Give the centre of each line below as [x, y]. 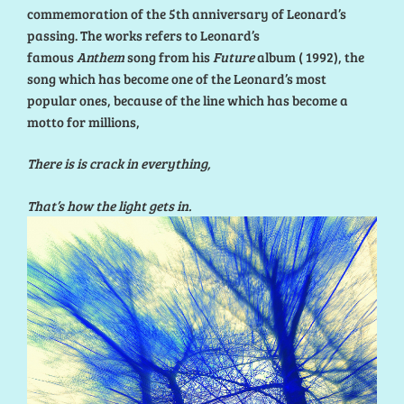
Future [234, 56]
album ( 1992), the [309, 56]
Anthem [101, 56]
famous [52, 56]
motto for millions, [85, 121]
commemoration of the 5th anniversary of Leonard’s [187, 13]
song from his [169, 56]
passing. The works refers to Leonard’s [143, 35]
